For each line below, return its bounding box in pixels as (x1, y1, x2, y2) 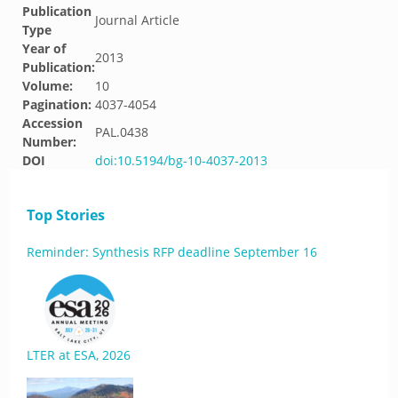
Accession (22, 115, 83, 131)
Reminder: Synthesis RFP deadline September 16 (27, 243, 317, 260)
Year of (22, 40, 66, 57)
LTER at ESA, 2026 (27, 346, 131, 363)
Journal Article (95, 12, 179, 28)
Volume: (22, 77, 73, 94)
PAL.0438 (95, 123, 148, 140)
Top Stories (27, 205, 105, 225)
